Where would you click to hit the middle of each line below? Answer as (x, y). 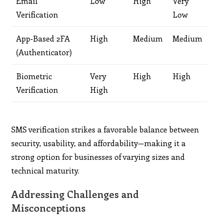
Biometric (34, 76)
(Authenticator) (44, 52)
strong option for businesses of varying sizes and (98, 156)
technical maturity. (45, 170)
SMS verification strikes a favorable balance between (105, 129)
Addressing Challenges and (75, 194)
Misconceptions (49, 207)
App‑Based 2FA (43, 38)
